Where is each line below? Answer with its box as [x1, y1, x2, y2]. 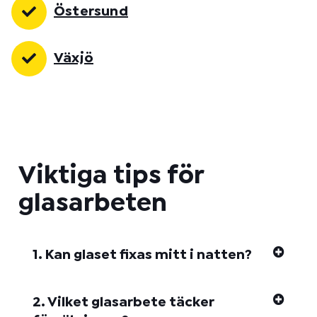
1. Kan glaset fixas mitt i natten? [33, 248, 252, 261]
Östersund [54, 5, 128, 18]
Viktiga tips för [18, 165, 204, 188]
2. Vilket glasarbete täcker [33, 296, 214, 309]
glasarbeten [18, 192, 167, 215]
